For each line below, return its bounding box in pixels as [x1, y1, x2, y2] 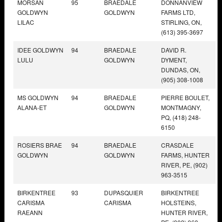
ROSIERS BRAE [17, 140, 62, 149]
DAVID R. [161, 45, 186, 54]
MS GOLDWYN [17, 93, 58, 102]
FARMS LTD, [161, 7, 195, 16]
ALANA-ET [17, 103, 47, 111]
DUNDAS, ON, [161, 65, 200, 74]
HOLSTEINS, [161, 198, 196, 207]
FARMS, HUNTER [161, 150, 210, 159]
